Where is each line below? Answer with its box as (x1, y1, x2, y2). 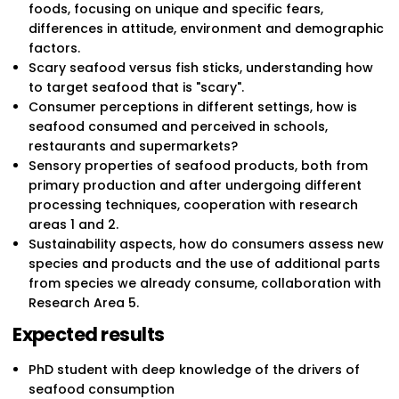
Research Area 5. (28, 293, 139, 312)
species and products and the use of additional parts (28, 254, 380, 273)
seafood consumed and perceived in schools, (28, 117, 328, 135)
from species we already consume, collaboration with (28, 273, 381, 292)
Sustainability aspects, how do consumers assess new (28, 234, 384, 253)
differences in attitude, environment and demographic (28, 19, 384, 37)
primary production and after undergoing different (28, 175, 362, 194)
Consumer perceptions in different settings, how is (28, 97, 357, 116)
